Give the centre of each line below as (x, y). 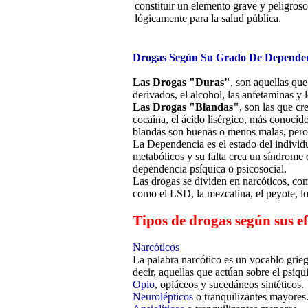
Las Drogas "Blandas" (186, 107)
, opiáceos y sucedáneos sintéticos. (229, 285)
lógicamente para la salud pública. (208, 19)
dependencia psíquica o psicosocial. (210, 169)
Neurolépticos (163, 297)
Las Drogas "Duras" (181, 82)
